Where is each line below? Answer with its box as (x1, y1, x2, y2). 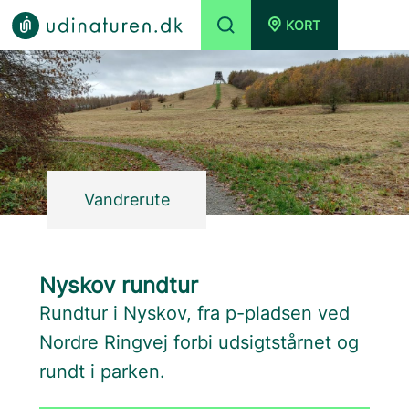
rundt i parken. (39, 361, 166, 383)
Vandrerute (84, 190, 171, 209)
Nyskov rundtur (39, 272, 199, 299)
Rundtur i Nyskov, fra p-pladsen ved (39, 302, 351, 324)
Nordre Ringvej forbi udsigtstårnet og (39, 331, 360, 353)
